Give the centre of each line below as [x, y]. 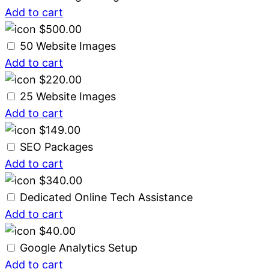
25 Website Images [68, 96]
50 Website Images [68, 46]
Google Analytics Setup [79, 247]
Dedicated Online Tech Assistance [106, 197]
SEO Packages [56, 147]
